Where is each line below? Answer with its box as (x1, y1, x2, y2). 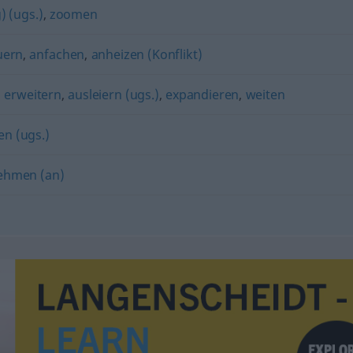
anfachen (29, 45, 85, 63)
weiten (245, 85, 285, 103)
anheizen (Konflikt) (91, 45, 203, 63)
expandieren (165, 85, 240, 103)
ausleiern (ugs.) (68, 85, 159, 103)
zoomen (49, 5, 98, 23)
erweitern (4, 85, 61, 103)
